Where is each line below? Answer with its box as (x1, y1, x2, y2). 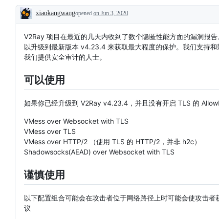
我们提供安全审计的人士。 (24, 52, 106, 61)
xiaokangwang (36, 9, 75, 17)
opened (75, 9, 93, 17)
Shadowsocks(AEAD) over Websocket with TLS (24, 148, 175, 156)
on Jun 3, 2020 (93, 9, 128, 17)
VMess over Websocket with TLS (24, 117, 129, 126)
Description (16, 14, 74, 27)
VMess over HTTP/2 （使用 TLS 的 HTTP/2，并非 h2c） (24, 137, 201, 146)
